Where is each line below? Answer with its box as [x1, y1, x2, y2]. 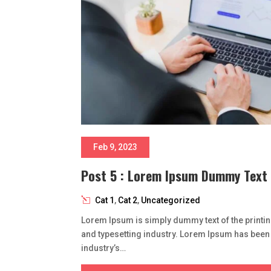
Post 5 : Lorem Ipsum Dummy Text [81, 165, 268, 185]
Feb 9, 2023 [93, 142, 138, 152]
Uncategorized [141, 195, 201, 205]
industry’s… [81, 243, 126, 253]
